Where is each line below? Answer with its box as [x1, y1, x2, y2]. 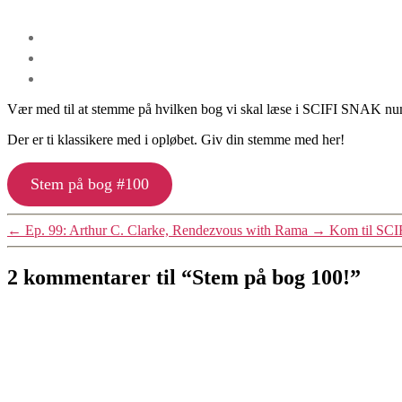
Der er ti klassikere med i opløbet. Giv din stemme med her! [7, 131, 345, 147]
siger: [193, 306, 223, 322]
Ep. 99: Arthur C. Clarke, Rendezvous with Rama [25, 222, 308, 238]
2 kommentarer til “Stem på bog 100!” [7, 265, 361, 289]
